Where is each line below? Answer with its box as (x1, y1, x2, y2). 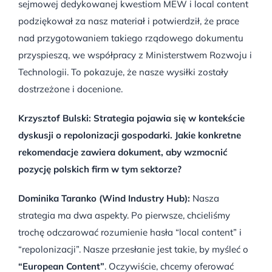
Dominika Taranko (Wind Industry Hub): (18, 192, 190, 204)
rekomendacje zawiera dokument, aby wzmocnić (18, 146, 228, 158)
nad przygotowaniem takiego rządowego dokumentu (18, 32, 243, 44)
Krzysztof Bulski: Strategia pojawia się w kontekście (18, 112, 245, 124)
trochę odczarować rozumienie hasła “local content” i (18, 226, 242, 238)
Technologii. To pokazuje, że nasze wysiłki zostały (18, 66, 228, 78)
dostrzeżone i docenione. (18, 83, 123, 95)
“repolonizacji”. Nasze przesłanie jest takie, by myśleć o (18, 243, 248, 255)
